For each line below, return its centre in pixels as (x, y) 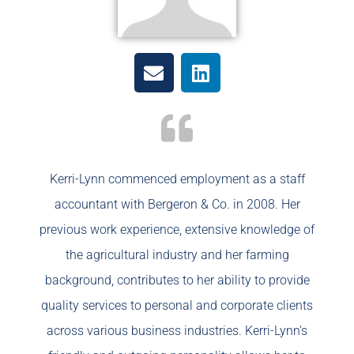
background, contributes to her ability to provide (177, 281)
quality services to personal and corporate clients (177, 306)
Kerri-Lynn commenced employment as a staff (177, 179)
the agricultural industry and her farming (177, 255)
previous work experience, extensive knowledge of (177, 230)
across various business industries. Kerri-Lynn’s (177, 331)
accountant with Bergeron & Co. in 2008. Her (177, 205)
